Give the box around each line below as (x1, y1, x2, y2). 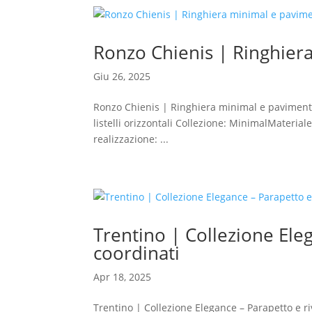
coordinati (93, 240, 180, 265)
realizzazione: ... (93, 132, 169, 146)
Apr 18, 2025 (93, 270, 152, 283)
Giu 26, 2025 (93, 70, 151, 83)
